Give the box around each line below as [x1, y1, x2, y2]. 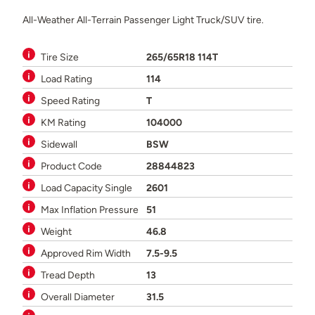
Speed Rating [41, 94, 100, 107]
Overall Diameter [41, 290, 115, 303]
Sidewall [41, 137, 77, 150]
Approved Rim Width [41, 246, 131, 259]
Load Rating [41, 72, 92, 85]
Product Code [41, 159, 102, 172]
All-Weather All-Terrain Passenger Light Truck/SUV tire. [22, 13, 264, 26]
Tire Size [41, 50, 79, 63]
